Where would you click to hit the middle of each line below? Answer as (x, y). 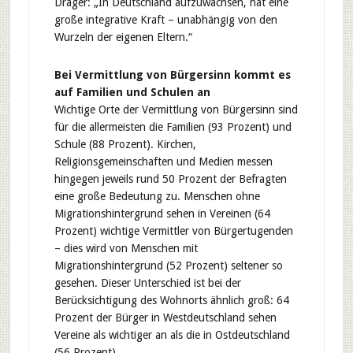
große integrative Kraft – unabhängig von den (165, 20)
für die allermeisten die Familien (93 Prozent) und (173, 127)
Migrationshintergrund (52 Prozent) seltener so (168, 266)
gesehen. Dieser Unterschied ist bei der (147, 283)
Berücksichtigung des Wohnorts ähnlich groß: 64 (171, 300)
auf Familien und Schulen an (132, 92)
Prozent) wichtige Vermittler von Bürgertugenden (173, 231)
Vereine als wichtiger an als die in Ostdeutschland (172, 335)
